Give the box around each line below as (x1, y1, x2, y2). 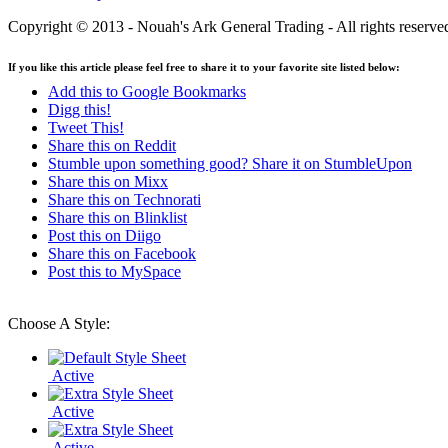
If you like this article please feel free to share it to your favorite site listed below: (8, 60, 400, 73)
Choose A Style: (8, 314, 110, 332)
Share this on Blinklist (48, 208, 187, 226)
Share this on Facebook (48, 244, 196, 262)
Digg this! (48, 100, 111, 118)
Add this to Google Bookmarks (48, 82, 246, 100)
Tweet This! (48, 118, 124, 136)
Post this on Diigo (48, 226, 161, 244)
